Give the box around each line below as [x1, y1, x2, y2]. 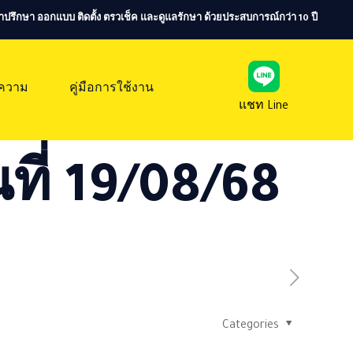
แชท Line [239, 101, 288, 114]
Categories [222, 319, 282, 333]
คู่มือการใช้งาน [69, 83, 154, 96]
